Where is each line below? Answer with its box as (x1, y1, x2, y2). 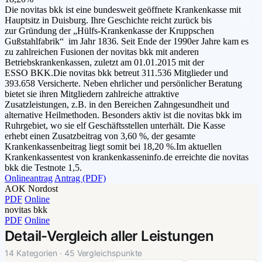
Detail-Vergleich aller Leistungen (5, 227, 214, 245)
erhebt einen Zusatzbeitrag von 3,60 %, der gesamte (5, 131, 195, 142)
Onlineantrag (5, 173, 53, 184)
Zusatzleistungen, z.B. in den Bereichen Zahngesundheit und (5, 99, 229, 110)
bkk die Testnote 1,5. (5, 163, 82, 173)
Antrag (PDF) (54, 173, 106, 184)
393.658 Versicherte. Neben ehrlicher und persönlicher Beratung (5, 78, 242, 89)
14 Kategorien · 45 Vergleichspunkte (5, 248, 143, 258)
